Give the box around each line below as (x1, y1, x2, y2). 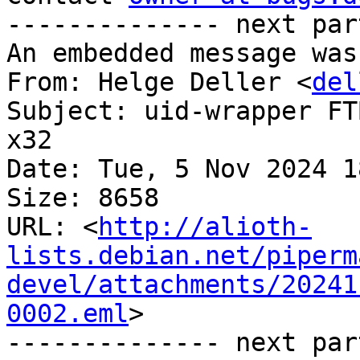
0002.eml (6, 299, 129, 329)
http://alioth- (98, 212, 312, 242)
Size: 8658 (6, 183, 159, 213)
